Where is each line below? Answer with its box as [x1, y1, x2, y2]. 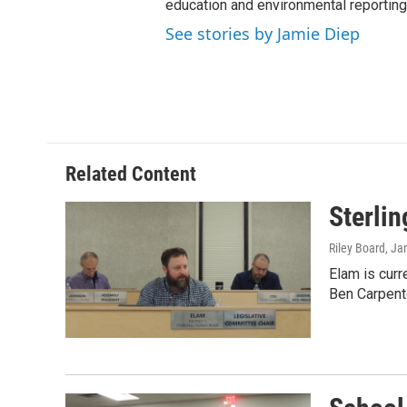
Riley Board [329, 240, 385, 255]
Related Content [65, 162, 196, 185]
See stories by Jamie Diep [165, 22, 360, 45]
